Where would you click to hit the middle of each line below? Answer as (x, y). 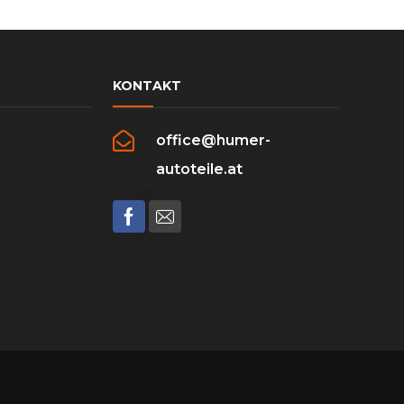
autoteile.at (200, 169)
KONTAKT (147, 85)
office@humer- (214, 140)
